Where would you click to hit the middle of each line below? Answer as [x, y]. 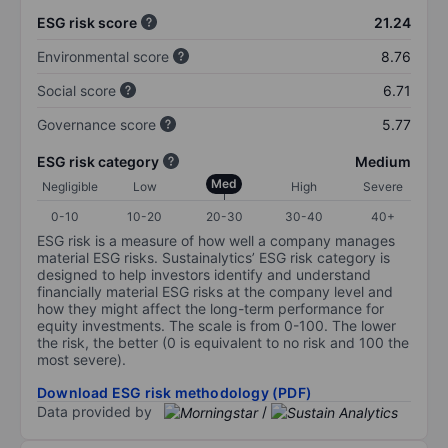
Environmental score [103, 56]
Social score [76, 90]
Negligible [70, 186]
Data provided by [94, 411]
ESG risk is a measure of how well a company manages [216, 240]
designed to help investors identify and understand [204, 274]
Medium [383, 161]
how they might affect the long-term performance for [210, 308]
